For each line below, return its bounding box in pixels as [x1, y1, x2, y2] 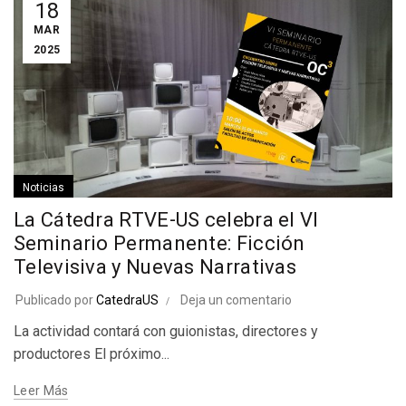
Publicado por [15, 292, 96, 307]
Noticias [23, 180, 64, 194]
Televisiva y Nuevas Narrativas [14, 255, 297, 278]
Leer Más [14, 382, 69, 398]
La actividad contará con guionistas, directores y [14, 322, 318, 340]
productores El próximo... [14, 344, 169, 362]
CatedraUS [96, 292, 159, 307]
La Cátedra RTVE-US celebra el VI [14, 208, 319, 231]
